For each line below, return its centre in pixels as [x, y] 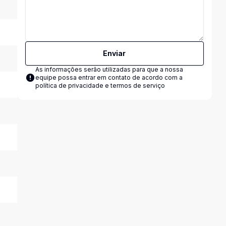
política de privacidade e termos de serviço [100, 86]
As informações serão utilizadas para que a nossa [109, 69]
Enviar [115, 53]
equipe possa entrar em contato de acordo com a [109, 77]
